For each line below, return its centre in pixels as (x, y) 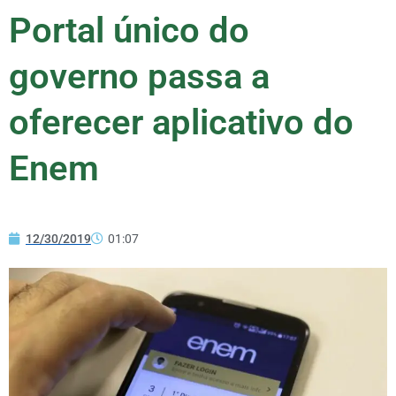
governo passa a (139, 76)
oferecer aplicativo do (181, 122)
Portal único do (129, 30)
